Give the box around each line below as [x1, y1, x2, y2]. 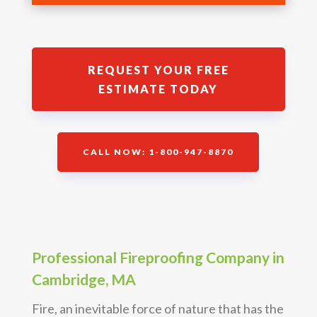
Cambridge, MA [31, 270, 136, 288]
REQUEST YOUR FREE [87, 62, 229, 76]
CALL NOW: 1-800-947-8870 [83, 146, 234, 157]
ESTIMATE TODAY [98, 81, 219, 96]
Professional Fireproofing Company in [31, 248, 284, 266]
